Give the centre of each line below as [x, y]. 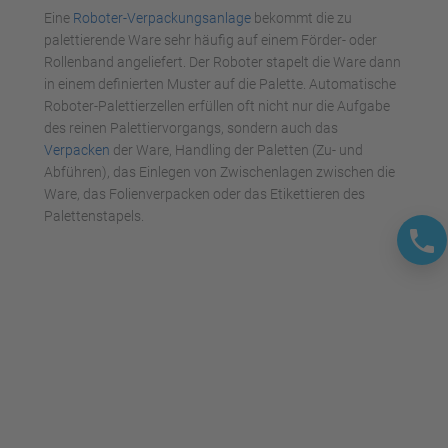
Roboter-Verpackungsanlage [162, 18]
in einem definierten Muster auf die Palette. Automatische [220, 84]
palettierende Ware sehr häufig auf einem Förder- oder [210, 40]
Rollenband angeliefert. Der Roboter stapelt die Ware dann [222, 62]
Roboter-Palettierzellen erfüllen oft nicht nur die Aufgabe [217, 106]
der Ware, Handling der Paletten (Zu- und [238, 150]
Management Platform [224, 16]
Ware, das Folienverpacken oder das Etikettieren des [204, 194]
